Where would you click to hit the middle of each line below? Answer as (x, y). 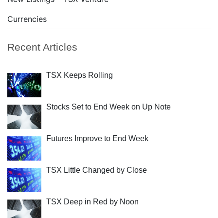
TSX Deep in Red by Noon (92, 202)
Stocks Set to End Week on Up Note (109, 107)
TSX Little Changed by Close (97, 170)
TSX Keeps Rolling (80, 75)
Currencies (27, 19)
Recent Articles (42, 47)
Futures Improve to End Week (97, 138)
